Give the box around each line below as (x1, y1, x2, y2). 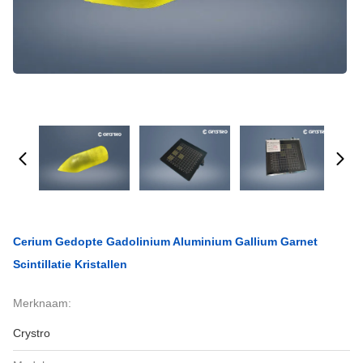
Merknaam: (13, 297, 71, 310)
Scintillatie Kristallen (13, 258, 127, 271)
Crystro (13, 327, 50, 340)
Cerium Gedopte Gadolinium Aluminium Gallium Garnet (13, 235, 318, 248)
